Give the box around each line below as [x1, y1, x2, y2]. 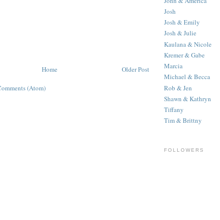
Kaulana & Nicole [164, 39, 212, 49]
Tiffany [164, 105, 184, 114]
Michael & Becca [164, 72, 210, 82]
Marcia [164, 61, 183, 71]
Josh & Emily [164, 18, 200, 27]
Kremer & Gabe [164, 50, 205, 59]
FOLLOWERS [164, 147, 205, 153]
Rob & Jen [164, 83, 192, 92]
